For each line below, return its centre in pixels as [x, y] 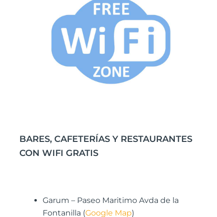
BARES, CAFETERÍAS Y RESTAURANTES [106, 139]
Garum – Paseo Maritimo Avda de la [111, 200]
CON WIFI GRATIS [59, 153]
